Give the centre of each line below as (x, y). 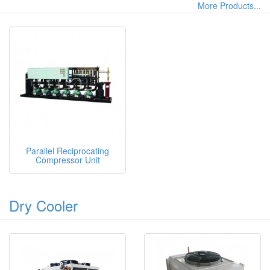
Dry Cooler (43, 205)
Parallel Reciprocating (67, 150)
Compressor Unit (67, 159)
